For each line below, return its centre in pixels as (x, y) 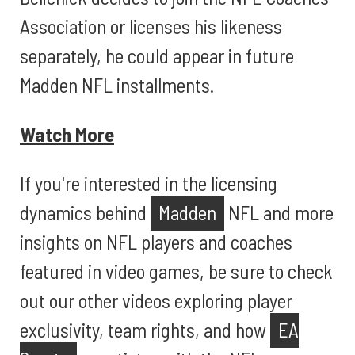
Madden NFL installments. (117, 85)
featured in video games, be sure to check (176, 271)
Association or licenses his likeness (151, 26)
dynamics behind (85, 212)
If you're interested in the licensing (149, 183)
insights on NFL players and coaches (156, 242)
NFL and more (279, 212)
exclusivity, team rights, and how (145, 330)
